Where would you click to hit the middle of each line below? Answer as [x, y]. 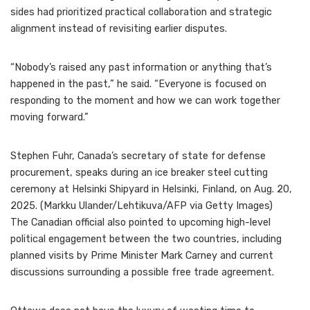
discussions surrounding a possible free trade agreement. [142, 273]
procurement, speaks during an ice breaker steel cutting [139, 173]
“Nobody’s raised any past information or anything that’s [141, 68]
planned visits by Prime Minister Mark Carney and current [142, 256]
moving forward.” [49, 118]
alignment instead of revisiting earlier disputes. [119, 29]
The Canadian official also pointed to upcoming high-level [140, 223]
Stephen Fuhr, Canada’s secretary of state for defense [138, 156]
